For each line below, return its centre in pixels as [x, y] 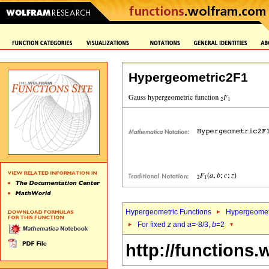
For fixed [153, 225]
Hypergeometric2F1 [188, 77]
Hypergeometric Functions [168, 212]
